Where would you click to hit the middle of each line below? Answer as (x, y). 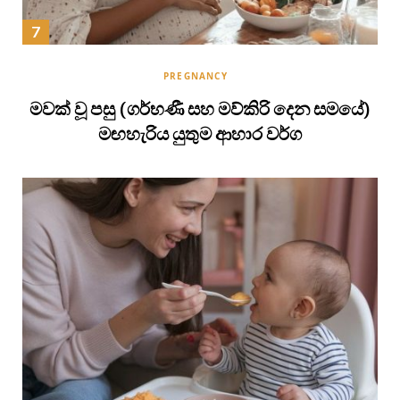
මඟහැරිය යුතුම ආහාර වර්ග (200, 136)
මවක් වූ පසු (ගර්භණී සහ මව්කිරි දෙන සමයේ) (200, 111)
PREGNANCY (196, 76)
